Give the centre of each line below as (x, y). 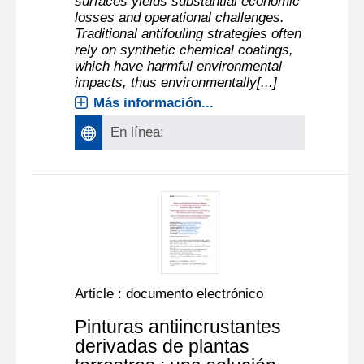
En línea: (138, 132)
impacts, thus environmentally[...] (176, 82)
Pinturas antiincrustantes (178, 327)
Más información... (154, 103)
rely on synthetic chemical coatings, (184, 50)
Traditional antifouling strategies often (188, 34)
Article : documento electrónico (169, 294)
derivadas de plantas (162, 346)
